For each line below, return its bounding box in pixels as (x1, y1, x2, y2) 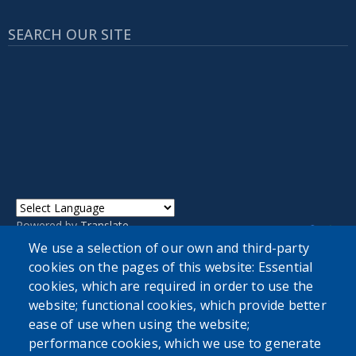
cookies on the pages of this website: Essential (29, 258, 313, 277)
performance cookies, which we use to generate (29, 335, 322, 353)
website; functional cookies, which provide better (29, 296, 327, 315)
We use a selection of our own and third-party (29, 239, 310, 257)
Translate (80, 217, 129, 233)
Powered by (16, 217, 80, 233)
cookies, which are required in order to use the (29, 277, 314, 296)
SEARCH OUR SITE (8, 24, 131, 44)
